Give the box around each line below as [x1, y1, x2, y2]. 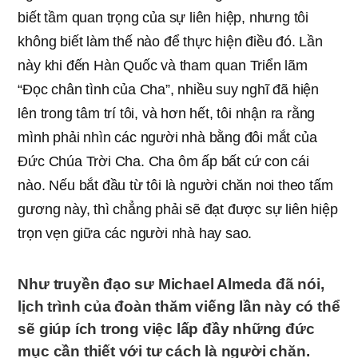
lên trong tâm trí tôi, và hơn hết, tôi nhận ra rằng [18, 105, 316, 121]
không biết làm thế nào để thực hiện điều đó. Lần [18, 33, 323, 50]
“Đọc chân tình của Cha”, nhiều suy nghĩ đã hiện [18, 81, 319, 97]
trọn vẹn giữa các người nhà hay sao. [18, 225, 253, 241]
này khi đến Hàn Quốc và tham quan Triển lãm [18, 57, 308, 74]
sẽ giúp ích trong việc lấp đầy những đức [18, 320, 315, 337]
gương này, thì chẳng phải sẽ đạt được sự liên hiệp [18, 201, 338, 217]
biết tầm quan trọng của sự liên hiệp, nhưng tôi [18, 9, 308, 26]
